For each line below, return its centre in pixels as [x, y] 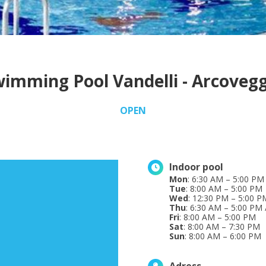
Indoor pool [196, 167]
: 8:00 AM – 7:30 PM [222, 227]
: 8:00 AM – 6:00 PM [223, 236]
